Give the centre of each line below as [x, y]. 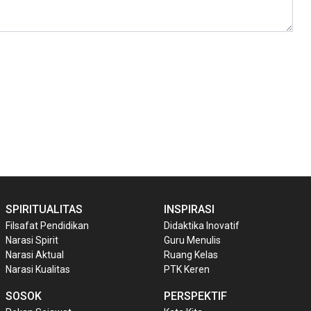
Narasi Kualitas [38, 270]
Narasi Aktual [35, 255]
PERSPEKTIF [195, 296]
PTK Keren [187, 270]
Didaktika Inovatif [202, 226]
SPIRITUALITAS [44, 210]
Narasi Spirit [32, 241]
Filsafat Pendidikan [47, 226]
